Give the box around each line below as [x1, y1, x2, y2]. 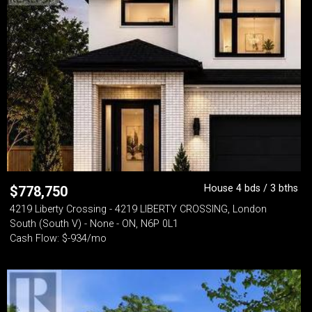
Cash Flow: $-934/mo [10, 233, 107, 244]
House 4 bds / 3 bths [204, 182, 298, 194]
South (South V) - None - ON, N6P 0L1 [10, 218, 178, 230]
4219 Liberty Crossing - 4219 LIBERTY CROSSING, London [10, 203, 267, 215]
